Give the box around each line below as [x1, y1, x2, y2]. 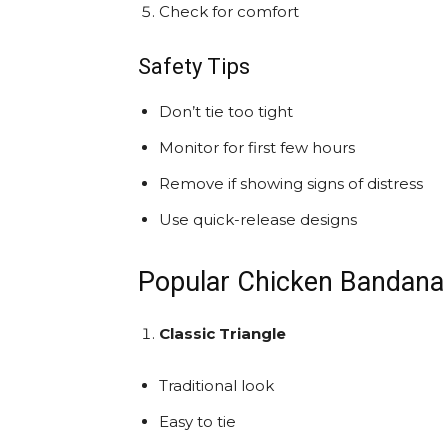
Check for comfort [159, 2, 299, 21]
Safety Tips [138, 54, 250, 79]
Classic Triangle [159, 324, 286, 343]
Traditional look [159, 376, 274, 395]
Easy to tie [159, 412, 236, 431]
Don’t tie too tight [159, 102, 293, 121]
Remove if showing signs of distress [159, 174, 423, 193]
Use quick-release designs [159, 210, 357, 229]
